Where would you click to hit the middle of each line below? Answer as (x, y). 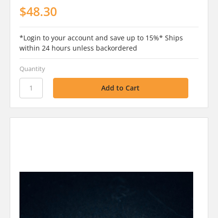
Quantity (32, 68)
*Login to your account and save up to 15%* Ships (101, 37)
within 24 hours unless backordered (78, 48)
